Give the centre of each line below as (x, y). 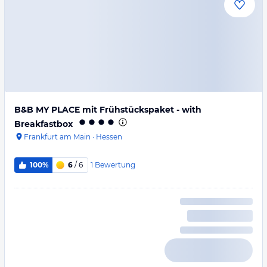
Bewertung (115, 164)
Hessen (109, 137)
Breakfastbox (44, 124)
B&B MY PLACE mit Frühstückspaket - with (108, 110)
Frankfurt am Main (57, 137)
